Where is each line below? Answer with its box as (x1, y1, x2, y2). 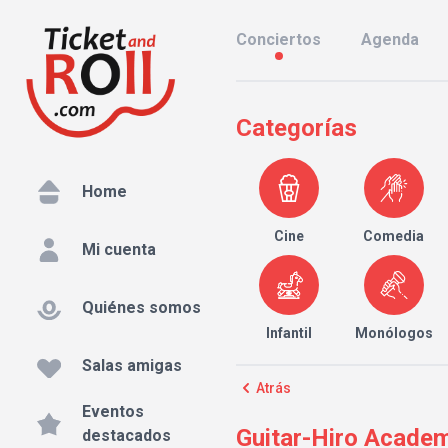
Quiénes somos (82, 298, 201, 318)
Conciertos (236, 30, 321, 49)
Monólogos (354, 325, 433, 341)
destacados (82, 426, 171, 446)
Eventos (82, 402, 144, 422)
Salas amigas (82, 356, 182, 376)
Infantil (265, 325, 312, 341)
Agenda (361, 30, 419, 49)
